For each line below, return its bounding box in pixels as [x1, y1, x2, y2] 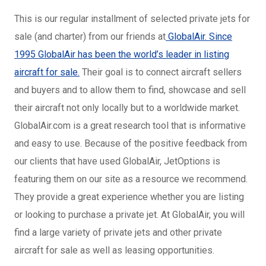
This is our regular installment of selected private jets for [14, 13, 250, 24]
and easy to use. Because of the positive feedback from [14, 138, 247, 149]
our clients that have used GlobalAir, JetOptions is [14, 156, 220, 167]
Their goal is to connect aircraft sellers [80, 66, 242, 78]
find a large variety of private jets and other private [14, 227, 222, 238]
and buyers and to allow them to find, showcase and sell [14, 84, 246, 96]
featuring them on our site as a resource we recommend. [14, 173, 248, 185]
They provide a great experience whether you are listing [14, 191, 244, 202]
